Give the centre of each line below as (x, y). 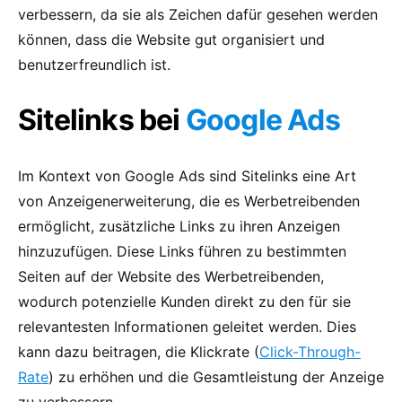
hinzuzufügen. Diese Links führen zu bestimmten (182, 251)
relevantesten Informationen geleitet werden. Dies (187, 326)
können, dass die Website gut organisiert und (171, 39)
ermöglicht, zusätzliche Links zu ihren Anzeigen (179, 226)
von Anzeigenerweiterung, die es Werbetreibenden (189, 201)
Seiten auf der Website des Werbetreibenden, (171, 276)
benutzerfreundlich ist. (94, 64)
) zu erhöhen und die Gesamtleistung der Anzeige (216, 376)
